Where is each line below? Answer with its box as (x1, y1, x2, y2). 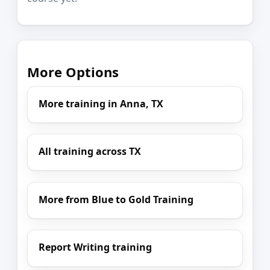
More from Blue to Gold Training (39, 192, 194, 206)
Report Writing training (39, 240, 152, 254)
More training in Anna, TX (39, 96, 164, 110)
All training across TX (39, 145, 142, 159)
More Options (27, 63, 119, 81)
